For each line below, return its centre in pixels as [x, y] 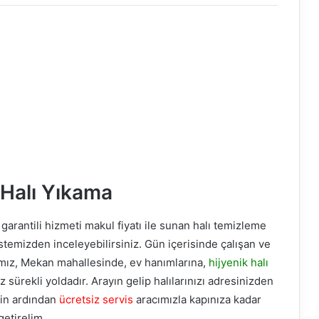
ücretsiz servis [96, 300]
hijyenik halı [239, 263]
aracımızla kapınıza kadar [197, 300]
